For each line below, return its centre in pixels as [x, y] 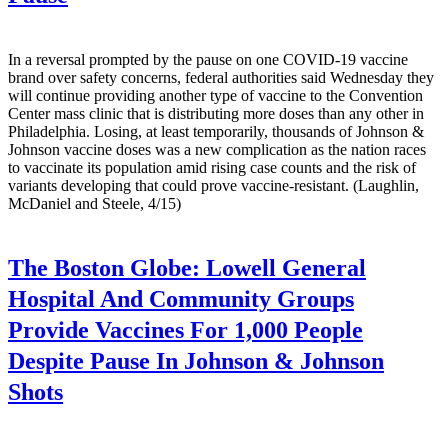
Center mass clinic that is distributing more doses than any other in [216, 114]
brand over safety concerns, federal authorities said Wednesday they [221, 78]
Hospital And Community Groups [181, 299]
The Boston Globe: [104, 268]
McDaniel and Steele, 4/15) [94, 204]
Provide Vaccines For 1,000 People [185, 330]
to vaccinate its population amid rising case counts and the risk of [212, 168]
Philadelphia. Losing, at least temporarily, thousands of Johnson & [216, 132]
